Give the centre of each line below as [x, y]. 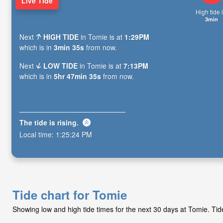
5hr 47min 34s [77, 76]
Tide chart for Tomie [70, 195]
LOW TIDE [61, 66]
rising [67, 122]
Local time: [38, 134]
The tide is [38, 122]
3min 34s [69, 48]
